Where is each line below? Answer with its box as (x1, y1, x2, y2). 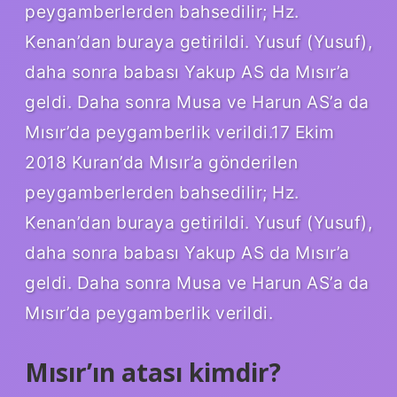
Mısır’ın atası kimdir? (25, 354, 281, 389)
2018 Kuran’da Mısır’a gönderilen (25, 151, 298, 173)
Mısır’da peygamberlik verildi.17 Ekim (25, 121, 335, 143)
